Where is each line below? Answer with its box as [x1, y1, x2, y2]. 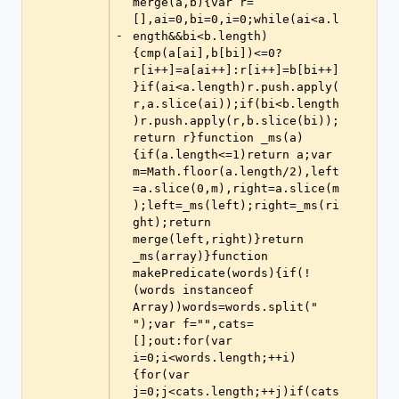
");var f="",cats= [133, 317, 254, 330]
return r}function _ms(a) [133, 131, 304, 144]
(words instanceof [133, 283, 254, 297]
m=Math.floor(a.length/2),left [133, 165, 339, 178]
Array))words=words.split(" [133, 300, 318, 313]
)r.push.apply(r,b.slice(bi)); [133, 114, 339, 127]
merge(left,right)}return [133, 232, 304, 246]
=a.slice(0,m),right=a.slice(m [133, 182, 339, 195]
